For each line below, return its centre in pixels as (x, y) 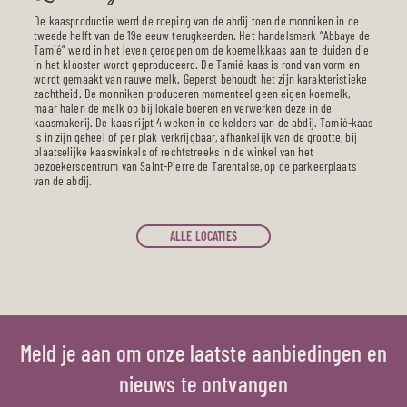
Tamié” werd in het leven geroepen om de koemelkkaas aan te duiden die (201, 50)
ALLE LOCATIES (203, 236)
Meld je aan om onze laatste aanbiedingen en (203, 352)
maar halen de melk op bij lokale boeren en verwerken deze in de (183, 108)
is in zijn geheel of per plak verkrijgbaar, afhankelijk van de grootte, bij (195, 137)
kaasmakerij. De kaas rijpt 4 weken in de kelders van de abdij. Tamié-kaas (203, 123)
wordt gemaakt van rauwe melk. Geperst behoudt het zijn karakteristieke (201, 79)
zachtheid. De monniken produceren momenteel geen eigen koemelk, (192, 94)
